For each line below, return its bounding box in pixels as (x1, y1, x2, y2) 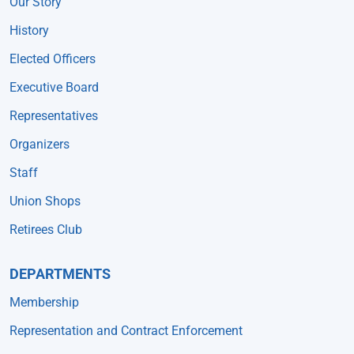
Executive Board (9, 80, 99, 96)
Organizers (9, 137, 70, 153)
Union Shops (9, 194, 81, 209)
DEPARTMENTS (9, 265, 111, 283)
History (9, 23, 49, 39)
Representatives (9, 108, 98, 124)
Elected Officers (9, 51, 96, 67)
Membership (9, 295, 79, 311)
